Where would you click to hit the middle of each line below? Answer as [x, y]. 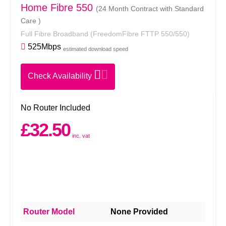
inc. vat [81, 135]
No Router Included [55, 108]
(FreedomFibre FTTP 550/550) [140, 34]
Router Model [49, 212]
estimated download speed [96, 49]
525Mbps [43, 47]
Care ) [31, 21]
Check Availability [61, 76]
